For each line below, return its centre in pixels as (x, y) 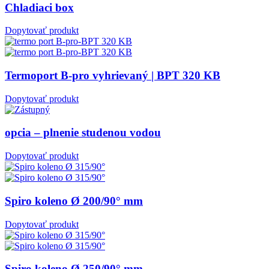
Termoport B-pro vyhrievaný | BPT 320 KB (113, 75)
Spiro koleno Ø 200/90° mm (74, 201)
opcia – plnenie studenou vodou (83, 133)
